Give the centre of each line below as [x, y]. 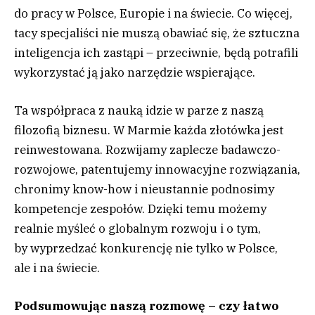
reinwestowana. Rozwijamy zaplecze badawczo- [147, 149]
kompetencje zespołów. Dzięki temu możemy [140, 208]
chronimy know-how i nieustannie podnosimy [144, 189]
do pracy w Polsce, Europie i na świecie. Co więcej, [153, 13]
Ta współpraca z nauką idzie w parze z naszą [139, 110]
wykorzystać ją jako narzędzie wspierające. [135, 72]
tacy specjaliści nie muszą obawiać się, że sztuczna [157, 33]
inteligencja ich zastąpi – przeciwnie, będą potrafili [156, 52]
